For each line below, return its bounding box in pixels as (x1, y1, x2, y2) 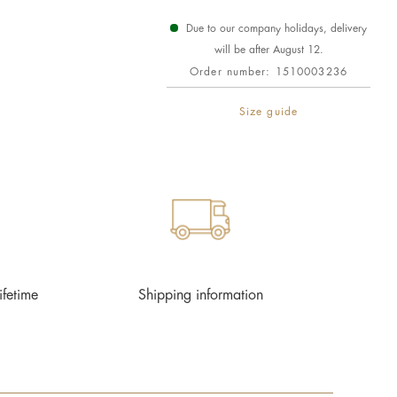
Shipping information (137, 288, 263, 302)
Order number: (190, 66, 276, 77)
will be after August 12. (214, 44, 323, 55)
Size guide (238, 106, 299, 117)
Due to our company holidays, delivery (183, 23, 367, 34)
